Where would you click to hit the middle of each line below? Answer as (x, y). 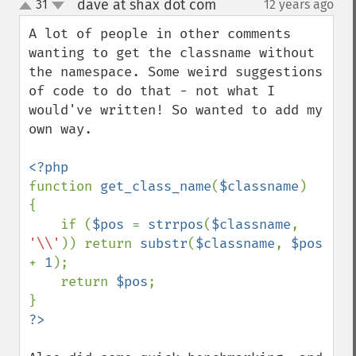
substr (164, 244)
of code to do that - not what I (152, 91)
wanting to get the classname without (172, 53)
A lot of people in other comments (160, 34)
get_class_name (156, 186)
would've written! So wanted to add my (176, 110)
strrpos (176, 224)
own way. (60, 129)
